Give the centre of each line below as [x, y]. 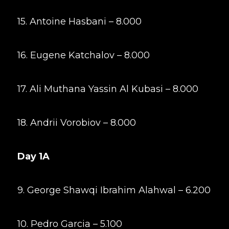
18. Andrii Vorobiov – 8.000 [76, 123]
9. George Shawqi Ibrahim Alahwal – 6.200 [114, 190]
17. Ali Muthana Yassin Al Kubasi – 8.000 [108, 89]
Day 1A [33, 156]
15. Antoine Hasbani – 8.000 [79, 21]
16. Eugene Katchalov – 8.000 [83, 55]
